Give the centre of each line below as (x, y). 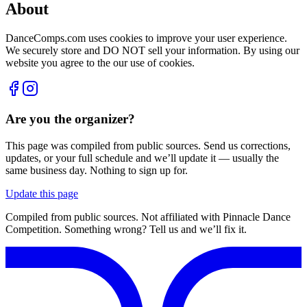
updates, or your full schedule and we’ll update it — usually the (142, 158)
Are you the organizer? (70, 119)
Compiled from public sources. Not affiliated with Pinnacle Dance (148, 217)
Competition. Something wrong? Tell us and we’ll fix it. (126, 230)
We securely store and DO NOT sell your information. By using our (152, 50)
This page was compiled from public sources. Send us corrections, (148, 146)
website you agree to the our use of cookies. (100, 62)
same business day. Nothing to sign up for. (97, 171)
